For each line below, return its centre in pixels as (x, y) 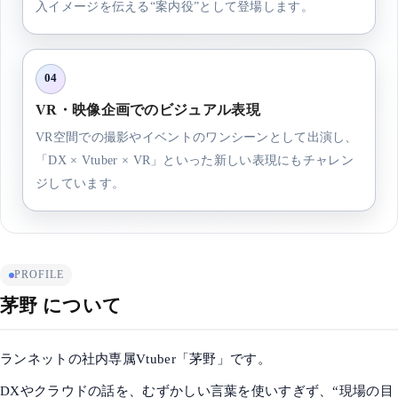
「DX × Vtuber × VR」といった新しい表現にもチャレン (195, 159)
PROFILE (39, 275)
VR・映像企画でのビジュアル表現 (148, 109)
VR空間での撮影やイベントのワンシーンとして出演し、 (197, 136)
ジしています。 (80, 183)
